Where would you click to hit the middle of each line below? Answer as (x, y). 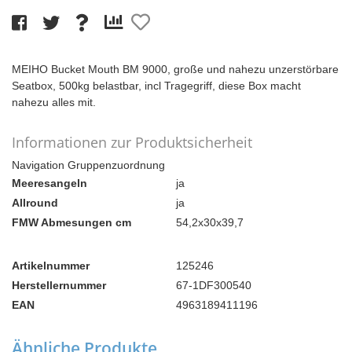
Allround (35, 203)
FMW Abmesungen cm (71, 223)
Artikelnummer (51, 266)
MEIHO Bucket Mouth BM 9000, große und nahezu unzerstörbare (175, 70)
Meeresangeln (49, 183)
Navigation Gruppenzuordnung (88, 165)
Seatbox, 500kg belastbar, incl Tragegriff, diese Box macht (156, 86)
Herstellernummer (59, 286)
